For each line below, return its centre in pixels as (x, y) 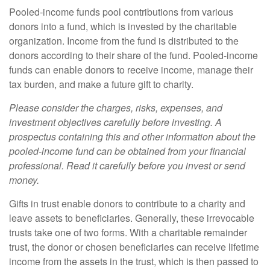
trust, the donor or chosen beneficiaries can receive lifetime (134, 247)
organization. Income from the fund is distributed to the (124, 41)
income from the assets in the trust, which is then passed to (134, 261)
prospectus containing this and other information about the (132, 137)
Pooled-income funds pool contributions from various (121, 12)
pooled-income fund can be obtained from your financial (127, 151)
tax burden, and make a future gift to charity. (101, 84)
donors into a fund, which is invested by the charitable (123, 26)
